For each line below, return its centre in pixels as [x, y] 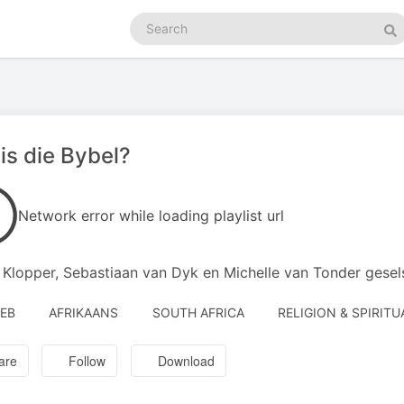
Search [150, 20]
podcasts [156, 38]
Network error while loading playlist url [151, 216]
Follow [87, 361]
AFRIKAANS [83, 312]
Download [187, 361]
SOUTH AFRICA [198, 312]
